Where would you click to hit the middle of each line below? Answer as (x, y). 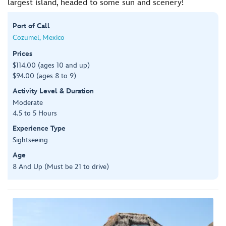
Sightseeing (30, 140)
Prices (22, 53)
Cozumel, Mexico (39, 37)
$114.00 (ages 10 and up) (51, 65)
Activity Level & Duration (53, 91)
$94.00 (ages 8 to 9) (44, 76)
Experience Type (39, 128)
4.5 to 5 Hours (35, 113)
